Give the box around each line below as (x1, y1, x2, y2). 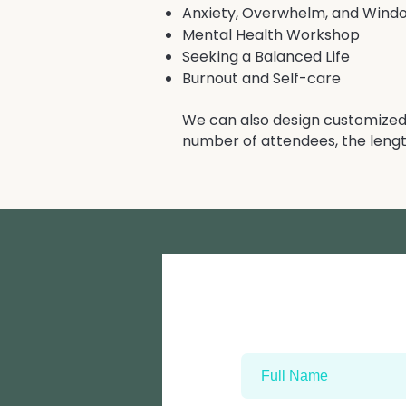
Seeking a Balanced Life (182, 46, 350, 67)
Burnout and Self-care (182, 68, 341, 89)
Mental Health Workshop (182, 24, 360, 45)
